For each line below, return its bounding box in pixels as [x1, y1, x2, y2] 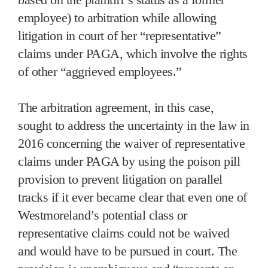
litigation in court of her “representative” [18, 28, 221, 43]
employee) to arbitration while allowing [18, 10, 217, 25]
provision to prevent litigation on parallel [18, 171, 223, 187]
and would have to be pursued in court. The [18, 243, 237, 258]
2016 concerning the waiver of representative [18, 135, 245, 151]
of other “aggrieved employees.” [18, 63, 182, 79]
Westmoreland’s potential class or [18, 207, 187, 223]
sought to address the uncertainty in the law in [18, 117, 249, 133]
